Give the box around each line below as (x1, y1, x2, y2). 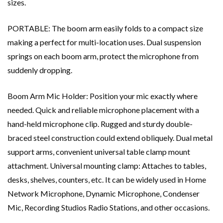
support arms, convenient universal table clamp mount (7, 147, 190, 157)
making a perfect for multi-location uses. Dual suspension (7, 37, 201, 47)
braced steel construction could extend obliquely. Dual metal (7, 133, 213, 143)
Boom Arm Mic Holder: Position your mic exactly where (7, 91, 198, 101)
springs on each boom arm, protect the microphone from (7, 51, 199, 61)
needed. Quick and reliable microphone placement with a (7, 105, 199, 115)
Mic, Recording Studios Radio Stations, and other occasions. (7, 203, 210, 213)
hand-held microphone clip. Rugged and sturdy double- (7, 119, 193, 129)
